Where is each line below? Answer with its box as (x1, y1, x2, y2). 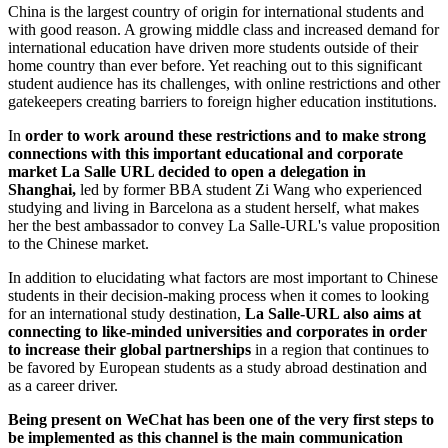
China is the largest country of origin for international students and (8, 2, 424, 20)
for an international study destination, (8, 304, 245, 322)
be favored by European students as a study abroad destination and (8, 358, 427, 376)
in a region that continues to (251, 340, 429, 358)
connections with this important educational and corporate (8, 144, 403, 162)
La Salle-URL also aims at (245, 304, 421, 322)
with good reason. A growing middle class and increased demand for (8, 20, 439, 38)
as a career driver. (8, 376, 118, 394)
